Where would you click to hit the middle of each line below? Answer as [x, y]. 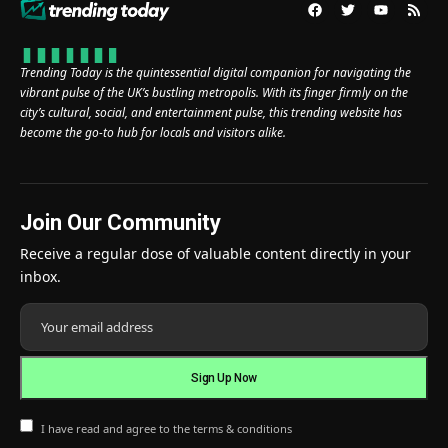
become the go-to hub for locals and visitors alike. [153, 132]
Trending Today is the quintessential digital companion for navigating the [215, 72]
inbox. [40, 276]
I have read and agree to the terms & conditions [166, 428]
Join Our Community [120, 222]
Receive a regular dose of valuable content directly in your [215, 253]
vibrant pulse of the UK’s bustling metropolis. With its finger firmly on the [214, 92]
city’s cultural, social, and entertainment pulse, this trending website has [211, 112]
